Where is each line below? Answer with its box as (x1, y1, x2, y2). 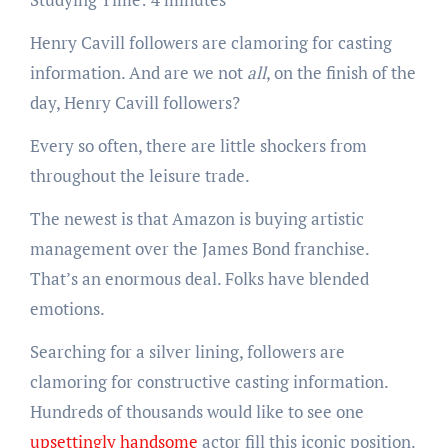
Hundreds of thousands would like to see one (29, 400, 364, 424)
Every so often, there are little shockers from (29, 134, 367, 158)
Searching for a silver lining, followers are (29, 340, 345, 364)
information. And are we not (29, 61, 247, 85)
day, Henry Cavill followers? (29, 91, 240, 115)
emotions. (29, 297, 105, 321)
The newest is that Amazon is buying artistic (29, 207, 364, 231)
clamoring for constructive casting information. (29, 370, 388, 394)
